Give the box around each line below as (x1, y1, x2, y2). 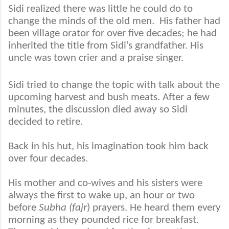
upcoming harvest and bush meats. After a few (8, 92, 210, 103)
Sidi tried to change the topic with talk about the (8, 80, 220, 91)
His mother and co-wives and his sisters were (8, 178, 202, 189)
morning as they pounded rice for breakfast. (8, 215, 199, 226)
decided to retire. (8, 117, 83, 128)
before (8, 202, 39, 214)
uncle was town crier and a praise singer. (8, 53, 186, 64)
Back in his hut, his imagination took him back (8, 141, 209, 152)
